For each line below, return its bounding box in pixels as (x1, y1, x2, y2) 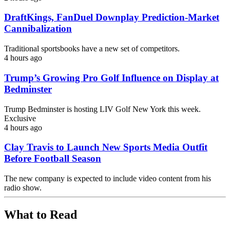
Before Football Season (4, 153, 101, 164)
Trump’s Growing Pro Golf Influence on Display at (4, 72, 219, 83)
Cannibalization (4, 23, 72, 34)
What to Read (4, 207, 77, 221)
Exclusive (4, 113, 36, 123)
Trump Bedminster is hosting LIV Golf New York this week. (4, 104, 201, 113)
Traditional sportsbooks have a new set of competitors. (4, 44, 180, 53)
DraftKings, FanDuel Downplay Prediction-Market (4, 12, 219, 23)
